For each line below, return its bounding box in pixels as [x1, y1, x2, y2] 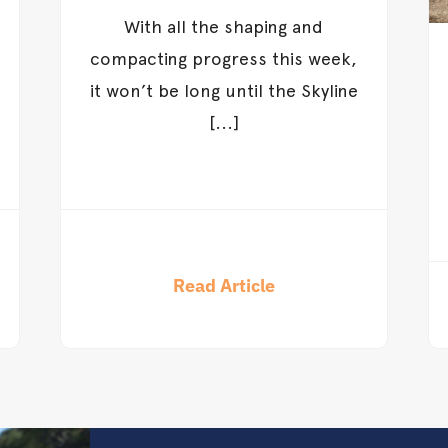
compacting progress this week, [90, 48, 358, 70]
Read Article [172, 273, 275, 297]
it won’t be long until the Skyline [89, 80, 358, 102]
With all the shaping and [124, 16, 324, 38]
